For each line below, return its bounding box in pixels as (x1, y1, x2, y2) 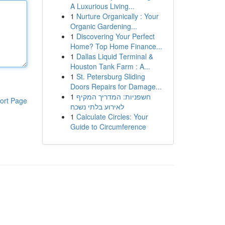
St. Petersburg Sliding (76, 71, 145, 81)
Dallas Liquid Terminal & (76, 51, 153, 61)
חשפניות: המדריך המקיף (76, 91, 151, 101)
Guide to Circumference (70, 122, 146, 132)
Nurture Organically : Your (76, 11, 159, 21)
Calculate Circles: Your (76, 111, 148, 122)
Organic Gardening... (70, 21, 137, 31)
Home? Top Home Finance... (70, 41, 162, 51)
